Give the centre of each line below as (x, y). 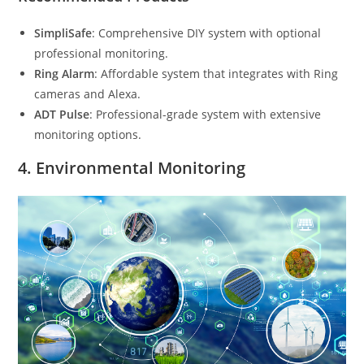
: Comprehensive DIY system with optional (207, 33)
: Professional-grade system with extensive (206, 115)
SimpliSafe (63, 33)
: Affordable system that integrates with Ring (217, 74)
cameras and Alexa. (88, 94)
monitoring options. (88, 135)
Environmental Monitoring (141, 168)
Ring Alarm (65, 74)
